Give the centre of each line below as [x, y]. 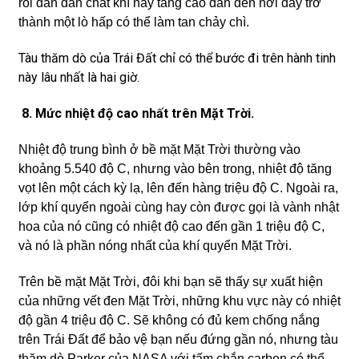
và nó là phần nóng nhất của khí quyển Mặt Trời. [155, 246]
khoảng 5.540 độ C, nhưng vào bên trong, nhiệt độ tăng [175, 169]
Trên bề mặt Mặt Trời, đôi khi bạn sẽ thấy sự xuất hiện [170, 282]
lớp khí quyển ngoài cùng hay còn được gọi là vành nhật [178, 207]
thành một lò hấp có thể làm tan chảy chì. [133, 22]
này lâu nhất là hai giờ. [79, 77]
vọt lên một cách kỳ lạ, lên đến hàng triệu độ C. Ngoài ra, [178, 188]
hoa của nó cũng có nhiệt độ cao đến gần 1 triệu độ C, [171, 226]
